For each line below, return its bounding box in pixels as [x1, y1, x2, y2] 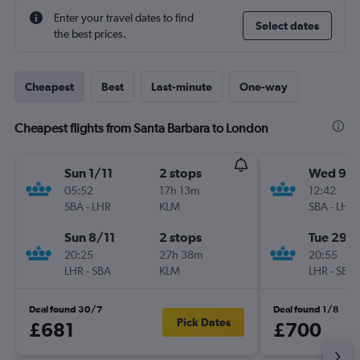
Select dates [256, 19, 319, 32]
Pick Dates [176, 316, 231, 329]
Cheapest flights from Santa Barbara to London [14, 121, 268, 136]
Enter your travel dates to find [54, 11, 194, 24]
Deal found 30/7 [29, 304, 103, 315]
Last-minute [151, 80, 212, 93]
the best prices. [54, 27, 126, 40]
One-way [239, 80, 288, 93]
